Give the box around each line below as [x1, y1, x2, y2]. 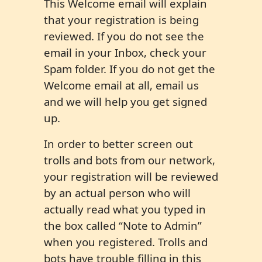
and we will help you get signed [44, 94, 207, 109]
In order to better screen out [44, 136, 193, 151]
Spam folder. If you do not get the [44, 61, 215, 77]
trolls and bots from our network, [44, 153, 215, 168]
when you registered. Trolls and [44, 235, 208, 250]
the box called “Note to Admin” [44, 218, 202, 233]
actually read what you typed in [44, 202, 206, 217]
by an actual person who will [44, 185, 191, 201]
